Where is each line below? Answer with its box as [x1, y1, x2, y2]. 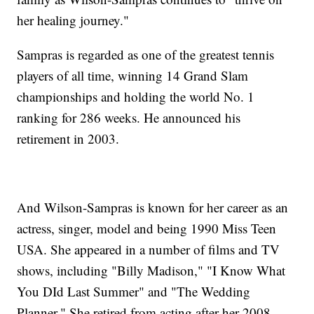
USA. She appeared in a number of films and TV [17, 240, 280, 259]
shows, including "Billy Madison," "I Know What [17, 261, 286, 280]
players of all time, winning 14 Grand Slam [17, 67, 249, 85]
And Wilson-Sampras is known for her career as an [17, 198, 289, 217]
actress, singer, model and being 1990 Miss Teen [17, 219, 277, 238]
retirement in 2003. [17, 130, 120, 148]
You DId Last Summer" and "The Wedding [17, 282, 251, 301]
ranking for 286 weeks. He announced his [17, 109, 241, 127]
